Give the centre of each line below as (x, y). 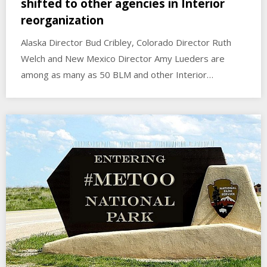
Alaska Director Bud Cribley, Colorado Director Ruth (126, 43)
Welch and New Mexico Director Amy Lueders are (123, 59)
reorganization (62, 21)
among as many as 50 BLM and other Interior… (117, 75)
